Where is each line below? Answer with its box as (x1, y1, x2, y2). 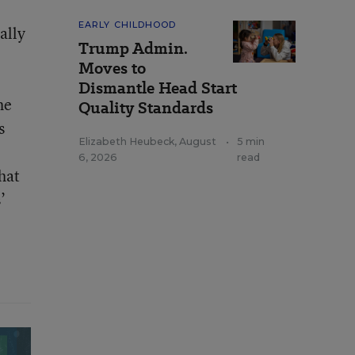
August (179, 136, 216, 147)
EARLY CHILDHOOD (78, 19, 177, 30)
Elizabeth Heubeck (78, 136, 174, 147)
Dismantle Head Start (78, 77, 237, 99)
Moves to (78, 57, 146, 79)
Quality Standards (78, 97, 213, 119)
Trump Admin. (78, 37, 188, 59)
